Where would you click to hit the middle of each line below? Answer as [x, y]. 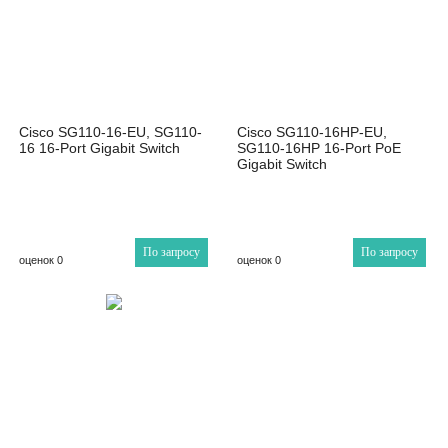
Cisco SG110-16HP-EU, [312, 131]
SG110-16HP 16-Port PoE [319, 147]
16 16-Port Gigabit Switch [99, 147]
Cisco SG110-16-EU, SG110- [110, 131]
